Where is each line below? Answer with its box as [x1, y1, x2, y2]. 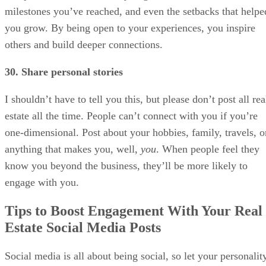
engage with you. [5, 176, 79, 188]
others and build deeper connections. [5, 38, 163, 50]
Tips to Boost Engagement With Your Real [5, 202, 262, 218]
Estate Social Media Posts [5, 219, 161, 235]
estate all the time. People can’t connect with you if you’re [5, 109, 258, 122]
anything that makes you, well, [5, 142, 141, 155]
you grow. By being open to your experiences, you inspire [5, 21, 255, 34]
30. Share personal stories [5, 65, 123, 78]
